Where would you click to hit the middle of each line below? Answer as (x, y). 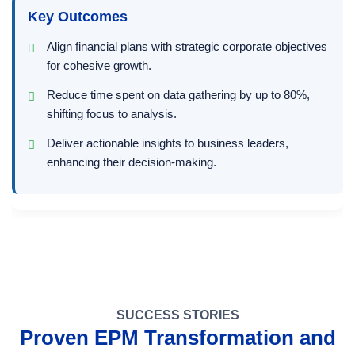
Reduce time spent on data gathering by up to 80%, (178, 94)
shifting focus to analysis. (112, 113)
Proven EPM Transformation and (177, 338)
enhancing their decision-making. (132, 162)
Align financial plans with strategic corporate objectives (187, 46)
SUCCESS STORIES (177, 315)
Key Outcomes (78, 17)
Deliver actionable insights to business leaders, (168, 143)
